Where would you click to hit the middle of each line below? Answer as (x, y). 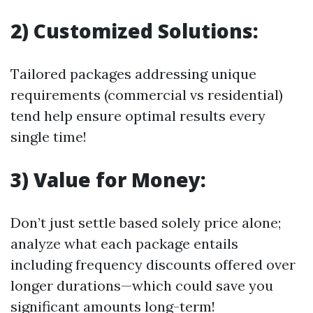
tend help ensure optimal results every (138, 116)
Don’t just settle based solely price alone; (146, 223)
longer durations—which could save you (142, 285)
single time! (49, 137)
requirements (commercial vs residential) (147, 95)
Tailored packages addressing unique (133, 74)
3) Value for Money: (108, 180)
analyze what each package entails (124, 243)
